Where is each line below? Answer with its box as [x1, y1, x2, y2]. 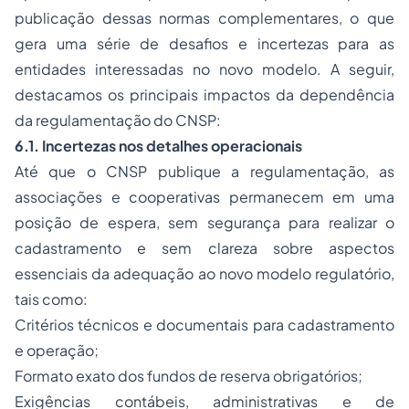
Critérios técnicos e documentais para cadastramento [15, 315, 394, 335]
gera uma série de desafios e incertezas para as [15, 34, 394, 54]
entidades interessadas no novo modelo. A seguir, [15, 59, 394, 79]
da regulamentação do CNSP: [15, 110, 221, 131]
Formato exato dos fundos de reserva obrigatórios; [15, 366, 362, 386]
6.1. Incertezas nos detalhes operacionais [15, 136, 302, 156]
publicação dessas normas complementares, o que [15, 8, 394, 28]
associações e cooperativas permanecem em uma [15, 187, 394, 207]
